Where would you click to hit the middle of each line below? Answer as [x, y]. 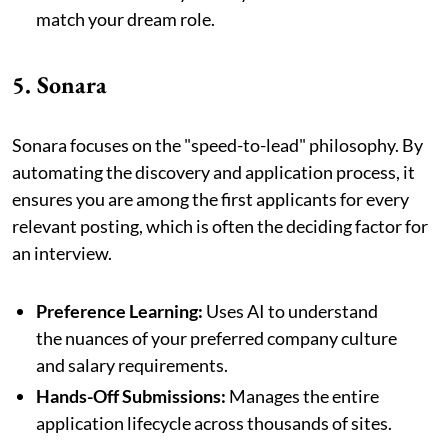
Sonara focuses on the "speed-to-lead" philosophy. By [217, 144]
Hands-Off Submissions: [131, 395]
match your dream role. [125, 18]
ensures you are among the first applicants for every [210, 198]
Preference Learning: [119, 310]
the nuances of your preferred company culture [216, 337]
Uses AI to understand [290, 310]
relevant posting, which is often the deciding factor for [220, 225]
